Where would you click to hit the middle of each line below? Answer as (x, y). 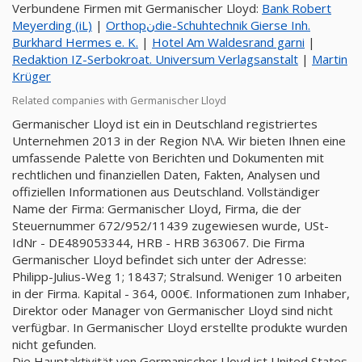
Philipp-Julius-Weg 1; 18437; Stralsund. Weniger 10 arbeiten (177, 276)
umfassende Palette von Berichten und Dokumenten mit (168, 158)
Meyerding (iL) (52, 25)
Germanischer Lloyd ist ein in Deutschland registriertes (165, 124)
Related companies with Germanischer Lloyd (119, 100)
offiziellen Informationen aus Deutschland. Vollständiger (166, 192)
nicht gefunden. (54, 344)
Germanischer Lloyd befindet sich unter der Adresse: (159, 259)
